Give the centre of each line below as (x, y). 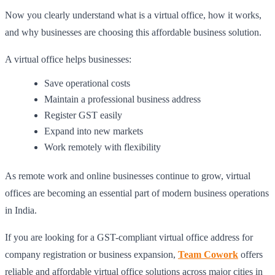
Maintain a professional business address (122, 99)
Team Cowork (208, 254)
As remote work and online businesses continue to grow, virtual (128, 176)
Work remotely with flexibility (103, 147)
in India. (21, 210)
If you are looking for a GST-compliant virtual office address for (129, 237)
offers (250, 254)
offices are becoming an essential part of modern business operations (137, 193)
